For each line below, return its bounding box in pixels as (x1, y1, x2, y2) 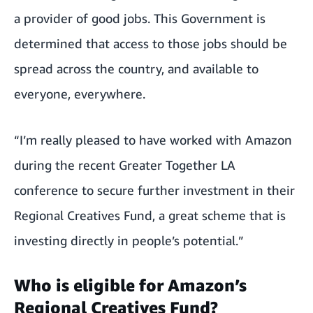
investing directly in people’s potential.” (14, 233, 244, 249)
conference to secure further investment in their (14, 182, 295, 198)
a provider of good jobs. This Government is (14, 10, 265, 27)
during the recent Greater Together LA (14, 157, 235, 173)
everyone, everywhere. (14, 86, 145, 102)
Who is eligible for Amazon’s (14, 275, 247, 296)
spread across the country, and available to (14, 61, 259, 77)
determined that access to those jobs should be (14, 36, 287, 52)
